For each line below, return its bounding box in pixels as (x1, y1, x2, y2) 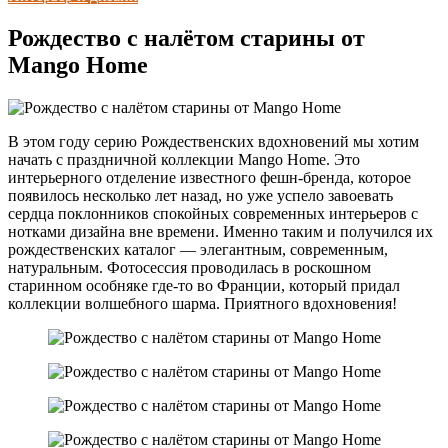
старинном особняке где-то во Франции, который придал (8, 276, 400, 294)
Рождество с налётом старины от (8, 24, 365, 51)
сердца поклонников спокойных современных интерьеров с (8, 204, 418, 222)
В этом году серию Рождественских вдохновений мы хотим (8, 132, 419, 150)
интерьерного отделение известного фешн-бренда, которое (8, 168, 411, 186)
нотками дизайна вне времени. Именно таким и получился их (8, 222, 433, 240)
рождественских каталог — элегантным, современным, (8, 240, 388, 258)
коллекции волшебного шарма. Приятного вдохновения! (8, 294, 397, 312)
